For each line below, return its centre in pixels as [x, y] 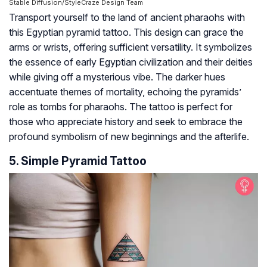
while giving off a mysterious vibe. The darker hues [117, 77]
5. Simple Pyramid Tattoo [78, 161]
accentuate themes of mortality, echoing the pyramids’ [125, 92]
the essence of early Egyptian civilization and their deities [131, 62]
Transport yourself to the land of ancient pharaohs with [127, 18]
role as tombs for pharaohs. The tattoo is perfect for [121, 107]
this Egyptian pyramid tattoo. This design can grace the [126, 32]
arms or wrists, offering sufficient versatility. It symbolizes [131, 47]
